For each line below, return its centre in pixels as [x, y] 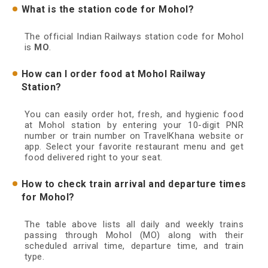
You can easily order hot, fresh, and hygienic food [134, 115]
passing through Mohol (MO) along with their [134, 235]
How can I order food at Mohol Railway [113, 74]
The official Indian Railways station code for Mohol [134, 37]
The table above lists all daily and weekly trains [134, 225]
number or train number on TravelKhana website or [134, 136]
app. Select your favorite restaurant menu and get [134, 147]
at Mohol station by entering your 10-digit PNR [134, 125]
